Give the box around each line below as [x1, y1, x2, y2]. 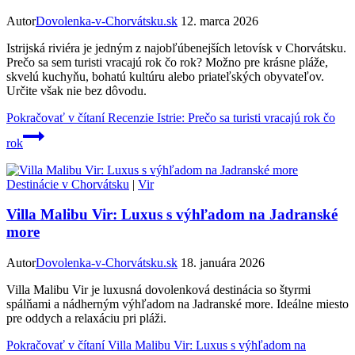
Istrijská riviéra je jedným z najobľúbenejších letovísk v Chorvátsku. [6, 40, 346, 55]
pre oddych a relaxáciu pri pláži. [6, 311, 166, 325]
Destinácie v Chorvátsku [6, 177, 129, 191]
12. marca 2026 [181, 13, 258, 28]
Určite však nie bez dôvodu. [6, 83, 147, 97]
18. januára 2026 [181, 255, 265, 269]
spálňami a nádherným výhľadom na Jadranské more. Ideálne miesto [6, 296, 349, 311]
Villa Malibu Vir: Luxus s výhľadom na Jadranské [6, 206, 338, 223]
